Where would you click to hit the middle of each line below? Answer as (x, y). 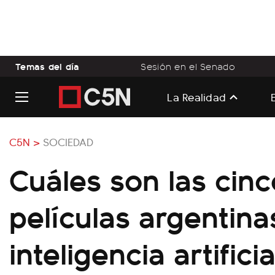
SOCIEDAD (68, 141)
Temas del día (48, 66)
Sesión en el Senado (188, 66)
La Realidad (197, 96)
